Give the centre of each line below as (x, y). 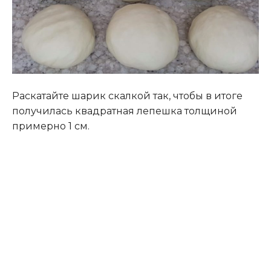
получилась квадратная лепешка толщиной (125, 111)
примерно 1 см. (51, 126)
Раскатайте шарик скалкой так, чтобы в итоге (127, 96)
